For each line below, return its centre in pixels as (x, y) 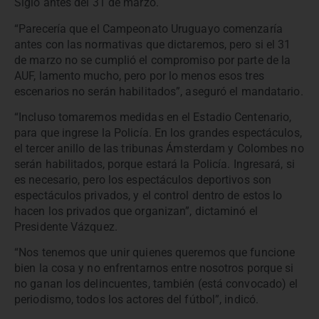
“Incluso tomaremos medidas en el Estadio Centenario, (153, 117)
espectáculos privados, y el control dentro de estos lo (148, 195)
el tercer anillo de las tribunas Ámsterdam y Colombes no (159, 148)
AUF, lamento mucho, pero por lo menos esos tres (139, 75)
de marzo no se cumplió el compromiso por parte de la (153, 60)
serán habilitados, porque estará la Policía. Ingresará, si (155, 164)
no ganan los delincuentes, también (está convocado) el (156, 284)
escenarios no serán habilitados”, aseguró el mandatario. (159, 91)
